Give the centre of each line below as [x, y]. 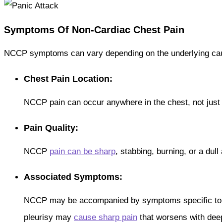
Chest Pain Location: [68, 79]
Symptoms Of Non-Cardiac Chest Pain [94, 29]
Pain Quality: [51, 128]
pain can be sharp [83, 151]
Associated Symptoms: [73, 177]
